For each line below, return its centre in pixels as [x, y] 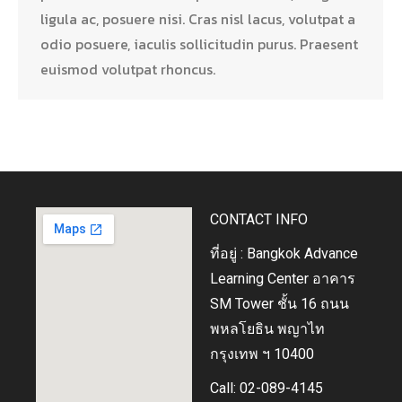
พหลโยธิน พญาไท [267, 329]
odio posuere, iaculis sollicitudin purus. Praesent [199, 44]
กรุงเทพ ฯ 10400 [262, 354]
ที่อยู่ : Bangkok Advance [284, 254]
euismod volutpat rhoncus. [128, 69]
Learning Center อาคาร [283, 279]
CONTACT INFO [259, 220]
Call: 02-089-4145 [267, 389]
